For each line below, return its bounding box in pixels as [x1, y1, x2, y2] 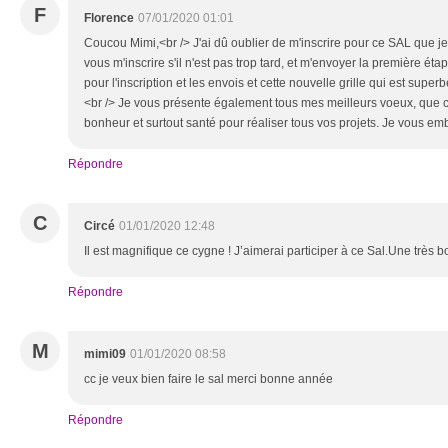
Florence [84, 11, 134, 25]
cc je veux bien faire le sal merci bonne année [84, 372, 333, 386]
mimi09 [84, 347, 126, 361]
